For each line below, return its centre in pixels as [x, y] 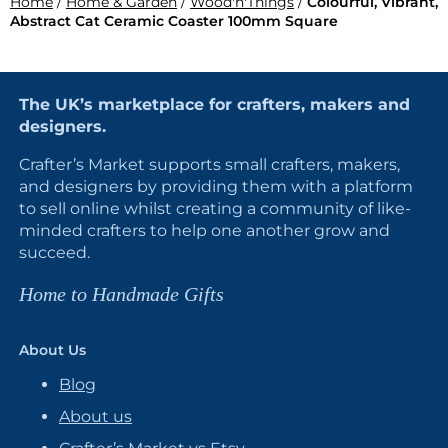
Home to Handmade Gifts [121, 294]
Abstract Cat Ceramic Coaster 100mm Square [174, 21]
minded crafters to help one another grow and [204, 230]
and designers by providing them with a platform [216, 186]
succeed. [54, 252]
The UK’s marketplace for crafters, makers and [214, 104]
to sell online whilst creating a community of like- [215, 208]
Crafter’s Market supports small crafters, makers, [209, 164]
